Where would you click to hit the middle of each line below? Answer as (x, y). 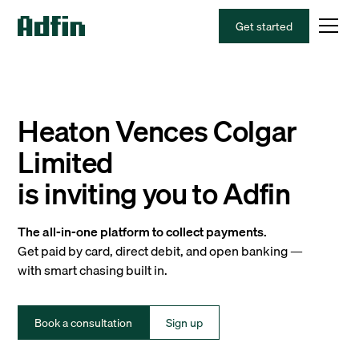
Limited (66, 162)
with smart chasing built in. (93, 270)
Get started (264, 26)
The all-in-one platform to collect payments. (143, 232)
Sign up (185, 323)
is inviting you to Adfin (154, 194)
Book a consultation (84, 323)
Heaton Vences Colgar (157, 131)
